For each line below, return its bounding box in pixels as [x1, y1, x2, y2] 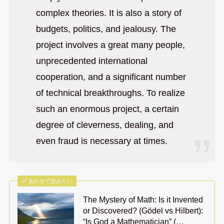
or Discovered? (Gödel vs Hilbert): [83, 205, 203, 215]
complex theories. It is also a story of [35, 8, 181, 18]
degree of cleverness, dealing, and [35, 120, 173, 130]
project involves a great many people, [35, 40, 185, 50]
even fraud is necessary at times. [35, 136, 167, 146]
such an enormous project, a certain [35, 104, 179, 114]
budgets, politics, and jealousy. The [35, 24, 176, 34]
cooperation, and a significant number [35, 72, 186, 82]
